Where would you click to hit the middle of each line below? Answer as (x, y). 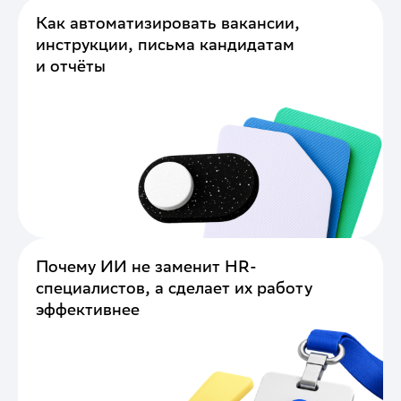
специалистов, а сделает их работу (174, 288)
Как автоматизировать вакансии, (168, 23)
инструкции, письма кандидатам (165, 45)
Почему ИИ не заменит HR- (146, 267)
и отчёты (71, 66)
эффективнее (88, 310)
